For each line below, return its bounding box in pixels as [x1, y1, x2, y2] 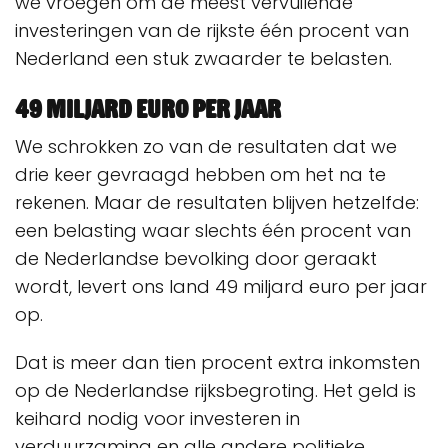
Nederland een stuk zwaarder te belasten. [15, 46, 397, 71]
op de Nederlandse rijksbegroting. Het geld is [15, 378, 416, 403]
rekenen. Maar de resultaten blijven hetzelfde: [15, 190, 419, 215]
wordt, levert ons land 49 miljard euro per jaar [15, 274, 427, 299]
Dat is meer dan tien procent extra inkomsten [15, 350, 420, 375]
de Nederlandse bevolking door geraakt [15, 246, 377, 271]
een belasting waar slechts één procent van [15, 218, 411, 243]
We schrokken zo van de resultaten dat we [15, 134, 397, 159]
